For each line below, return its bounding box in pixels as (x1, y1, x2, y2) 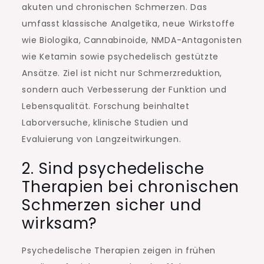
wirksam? (22, 213, 98, 235)
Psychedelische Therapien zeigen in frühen (22, 245, 216, 257)
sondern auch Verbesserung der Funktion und (22, 84, 227, 96)
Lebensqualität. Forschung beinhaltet (22, 100, 190, 113)
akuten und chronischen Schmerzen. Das (22, 1, 207, 14)
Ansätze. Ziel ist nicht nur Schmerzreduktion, (22, 67, 222, 80)
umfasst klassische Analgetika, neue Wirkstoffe (22, 18, 235, 30)
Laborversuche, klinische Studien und (22, 117, 189, 129)
